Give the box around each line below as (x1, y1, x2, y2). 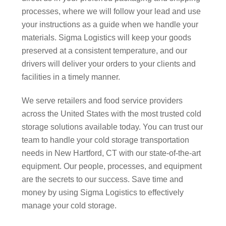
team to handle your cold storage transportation (21, 136, 189, 145)
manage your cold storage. (21, 201, 117, 210)
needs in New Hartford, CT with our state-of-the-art (21, 149, 201, 158)
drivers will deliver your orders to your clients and (21, 60, 196, 69)
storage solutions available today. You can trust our (21, 123, 203, 132)
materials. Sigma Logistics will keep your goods (21, 33, 191, 42)
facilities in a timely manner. (21, 73, 120, 82)
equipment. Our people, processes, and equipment (21, 162, 202, 171)
